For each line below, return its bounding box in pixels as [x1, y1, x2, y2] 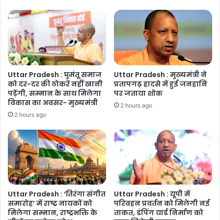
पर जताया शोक [114, 88, 163, 98]
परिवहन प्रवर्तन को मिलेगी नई [114, 198, 210, 209]
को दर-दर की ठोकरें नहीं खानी [8, 79, 103, 89]
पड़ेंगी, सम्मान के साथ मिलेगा [8, 88, 101, 98]
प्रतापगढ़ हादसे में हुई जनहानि [114, 79, 207, 89]
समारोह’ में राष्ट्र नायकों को [8, 198, 92, 209]
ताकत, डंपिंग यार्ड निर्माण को [114, 208, 203, 218]
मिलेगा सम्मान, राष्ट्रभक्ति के [8, 208, 97, 218]
